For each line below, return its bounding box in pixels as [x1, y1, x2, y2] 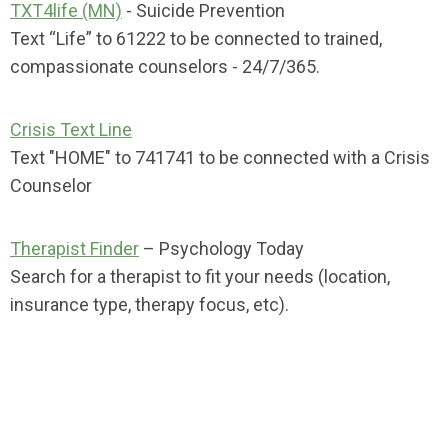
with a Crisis [333, 147, 430, 168]
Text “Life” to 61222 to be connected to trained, [10, 28, 382, 49]
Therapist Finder [10, 238, 139, 259]
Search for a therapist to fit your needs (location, [10, 266, 390, 287]
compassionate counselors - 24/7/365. [10, 56, 320, 77]
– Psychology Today [139, 238, 304, 259]
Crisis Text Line [10, 119, 132, 140]
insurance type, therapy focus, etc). [10, 294, 289, 315]
